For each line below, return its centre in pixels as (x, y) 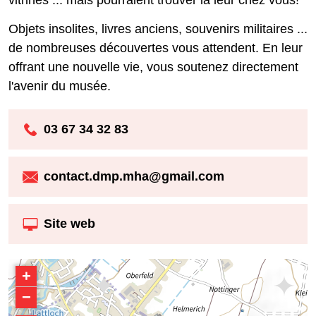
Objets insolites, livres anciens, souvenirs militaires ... (158, 29)
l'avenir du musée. (60, 86)
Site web (69, 224)
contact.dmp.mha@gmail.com (134, 177)
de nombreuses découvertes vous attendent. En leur (156, 48)
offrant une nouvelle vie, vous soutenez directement (153, 67)
